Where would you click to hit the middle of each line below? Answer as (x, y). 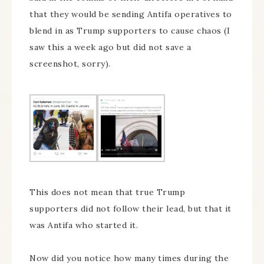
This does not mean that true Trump (107, 192)
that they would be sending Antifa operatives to (131, 14)
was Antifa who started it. (84, 225)
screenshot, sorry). (70, 64)
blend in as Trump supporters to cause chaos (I (130, 31)
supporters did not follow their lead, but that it (131, 208)
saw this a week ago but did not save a (110, 47)
